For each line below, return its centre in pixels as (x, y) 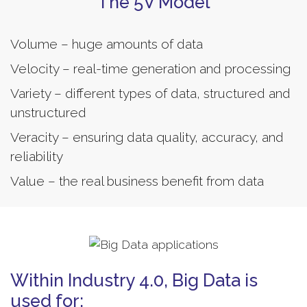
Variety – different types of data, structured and (150, 94)
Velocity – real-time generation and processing (150, 69)
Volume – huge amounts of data (107, 44)
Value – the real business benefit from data (137, 181)
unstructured (48, 113)
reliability (37, 157)
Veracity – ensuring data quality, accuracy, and (147, 137)
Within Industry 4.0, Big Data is (134, 280)
